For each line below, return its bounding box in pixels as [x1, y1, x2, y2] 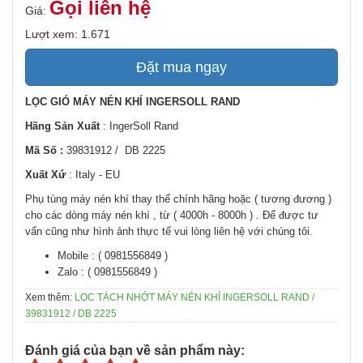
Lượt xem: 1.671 [25, 28, 110, 41]
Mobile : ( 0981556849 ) [58, 250, 168, 263]
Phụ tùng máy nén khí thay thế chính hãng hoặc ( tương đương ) [25, 193, 331, 206]
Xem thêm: [25, 292, 75, 304]
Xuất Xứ [25, 169, 69, 181]
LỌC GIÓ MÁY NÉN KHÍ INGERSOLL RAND [25, 96, 240, 109]
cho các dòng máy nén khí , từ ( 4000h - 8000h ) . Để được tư [25, 209, 318, 222]
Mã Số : [25, 144, 66, 157]
